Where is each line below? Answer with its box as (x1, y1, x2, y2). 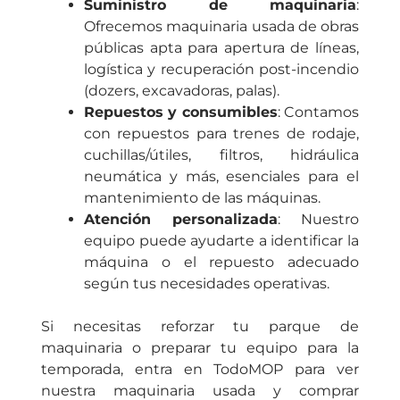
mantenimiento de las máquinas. (84, 189, 321, 207)
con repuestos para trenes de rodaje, (84, 125, 359, 143)
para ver (283, 361, 360, 379)
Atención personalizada (84, 211, 278, 229)
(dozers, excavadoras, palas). (84, 82, 279, 100)
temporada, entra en (41, 361, 214, 379)
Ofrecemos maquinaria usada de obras (84, 18, 359, 36)
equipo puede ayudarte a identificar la (84, 232, 359, 250)
